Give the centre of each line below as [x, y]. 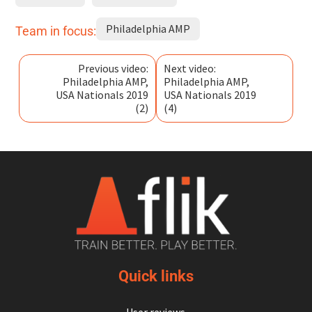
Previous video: [113, 68]
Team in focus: [56, 31]
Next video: [190, 68]
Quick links [156, 276]
